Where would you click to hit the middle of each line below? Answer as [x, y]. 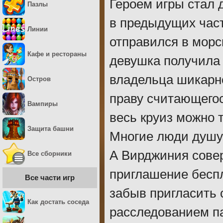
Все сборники [50, 154]
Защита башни [51, 129]
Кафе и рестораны [57, 54]
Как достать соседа [58, 202]
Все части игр [50, 177]
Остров [39, 79]
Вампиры [43, 104]
